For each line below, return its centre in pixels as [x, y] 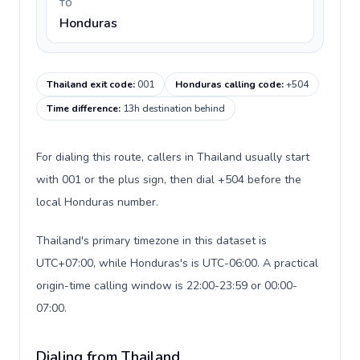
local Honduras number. [97, 202]
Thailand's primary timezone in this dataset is [151, 241]
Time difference [82, 108]
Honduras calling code [228, 84]
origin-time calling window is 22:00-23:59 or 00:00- [167, 286]
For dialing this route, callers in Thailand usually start [173, 157]
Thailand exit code [90, 84]
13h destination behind [174, 108]
